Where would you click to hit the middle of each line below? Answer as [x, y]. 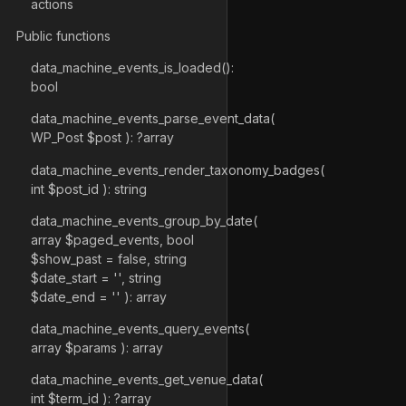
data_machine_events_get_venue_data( [147, 380]
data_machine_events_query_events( [140, 328]
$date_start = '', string [96, 277]
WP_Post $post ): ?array [102, 138]
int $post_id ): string [89, 188]
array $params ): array [97, 347]
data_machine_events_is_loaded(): [132, 68]
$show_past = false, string [109, 258]
